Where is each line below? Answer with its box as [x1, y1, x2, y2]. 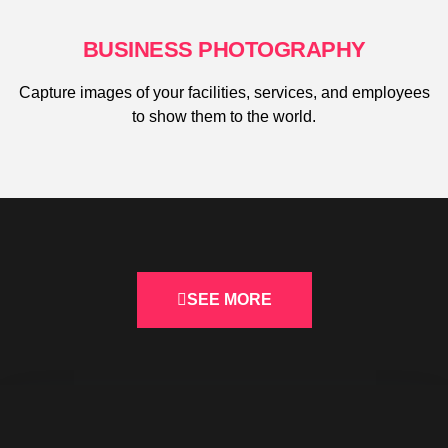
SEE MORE [186, 290, 272, 308]
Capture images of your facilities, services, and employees [18, 84, 430, 102]
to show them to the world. [132, 108, 316, 126]
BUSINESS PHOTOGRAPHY [82, 37, 366, 63]
